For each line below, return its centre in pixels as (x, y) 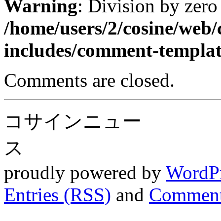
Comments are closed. (89, 80)
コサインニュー (73, 121)
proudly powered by (85, 172)
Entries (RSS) (57, 194)
